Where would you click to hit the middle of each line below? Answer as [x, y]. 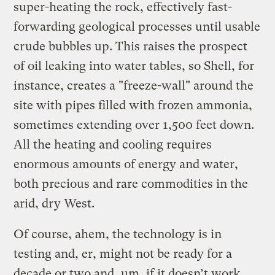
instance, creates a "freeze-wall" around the [134, 85]
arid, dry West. [54, 203]
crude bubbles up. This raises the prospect [131, 46]
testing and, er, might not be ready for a [123, 254]
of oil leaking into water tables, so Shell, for [134, 66]
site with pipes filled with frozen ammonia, [133, 105]
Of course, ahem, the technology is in [118, 234]
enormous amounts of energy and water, [126, 164]
